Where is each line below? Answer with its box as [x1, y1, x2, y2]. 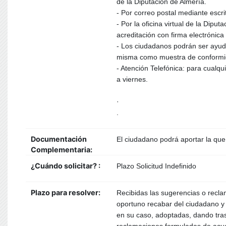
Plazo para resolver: [31, 188, 100, 197]
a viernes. [117, 75, 148, 83]
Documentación [31, 135, 87, 143]
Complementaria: [31, 145, 92, 154]
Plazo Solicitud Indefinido [117, 162, 196, 170]
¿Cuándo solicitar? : [31, 161, 103, 170]
